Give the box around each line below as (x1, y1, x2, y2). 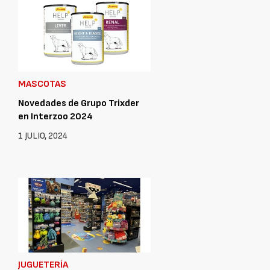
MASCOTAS (18, 78, 66, 90)
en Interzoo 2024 (18, 110, 93, 122)
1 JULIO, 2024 (18, 130, 67, 142)
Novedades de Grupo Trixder (18, 97, 139, 109)
